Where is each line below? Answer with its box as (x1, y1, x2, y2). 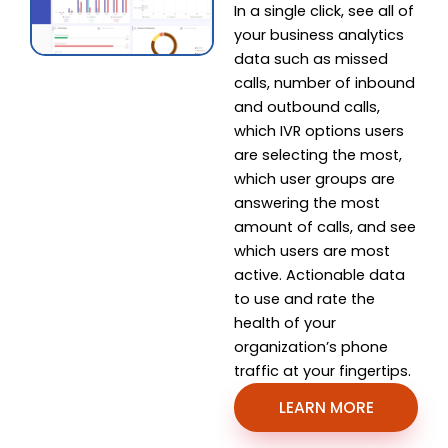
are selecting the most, (234, 144, 402, 165)
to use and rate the (234, 288, 375, 309)
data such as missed (234, 48, 388, 69)
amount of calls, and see (234, 216, 416, 237)
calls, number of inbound (234, 72, 415, 93)
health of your (234, 312, 336, 333)
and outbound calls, (234, 96, 380, 117)
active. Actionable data (234, 264, 405, 285)
